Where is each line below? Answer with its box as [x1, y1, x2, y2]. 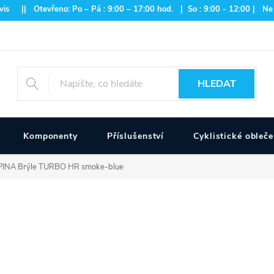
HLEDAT [197, 77, 236, 91]
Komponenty [23, 130, 78, 142]
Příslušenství [106, 130, 165, 142]
